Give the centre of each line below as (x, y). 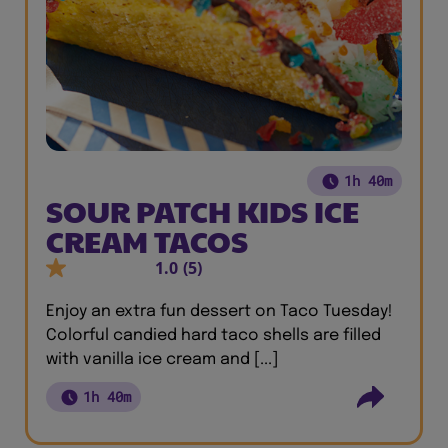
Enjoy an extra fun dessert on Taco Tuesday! (219, 311)
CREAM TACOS (147, 240)
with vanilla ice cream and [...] (162, 359)
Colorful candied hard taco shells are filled (213, 335)
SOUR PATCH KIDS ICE (202, 210)
